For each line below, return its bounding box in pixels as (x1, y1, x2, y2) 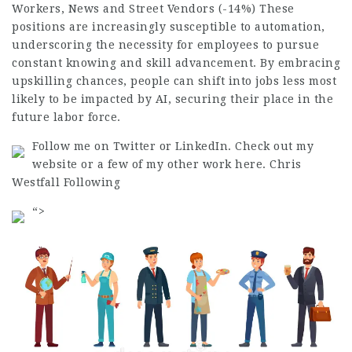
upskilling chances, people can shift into (12, 74, 255, 87)
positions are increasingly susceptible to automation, (12, 20, 325, 33)
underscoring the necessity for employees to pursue (12, 38, 319, 51)
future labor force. (12, 110, 121, 123)
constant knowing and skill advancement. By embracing (12, 56, 340, 69)
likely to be (12, 92, 81, 105)
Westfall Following (12, 175, 120, 189)
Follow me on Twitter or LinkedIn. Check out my (32, 139, 313, 152)
